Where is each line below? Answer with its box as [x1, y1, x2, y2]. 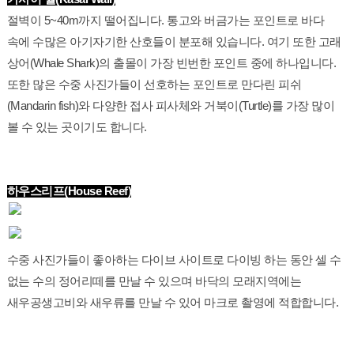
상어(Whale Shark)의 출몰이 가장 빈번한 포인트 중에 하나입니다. [6, 57, 337, 70]
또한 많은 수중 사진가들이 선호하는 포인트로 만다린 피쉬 [6, 78, 302, 92]
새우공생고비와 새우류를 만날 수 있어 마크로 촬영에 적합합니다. [6, 296, 339, 310]
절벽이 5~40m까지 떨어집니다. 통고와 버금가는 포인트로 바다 [6, 14, 325, 28]
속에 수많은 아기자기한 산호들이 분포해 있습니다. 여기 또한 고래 [6, 36, 341, 49]
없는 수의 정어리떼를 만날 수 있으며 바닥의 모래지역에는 [6, 275, 302, 288]
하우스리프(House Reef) [6, 185, 132, 198]
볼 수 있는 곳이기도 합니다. [6, 121, 147, 134]
